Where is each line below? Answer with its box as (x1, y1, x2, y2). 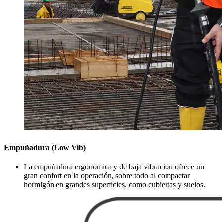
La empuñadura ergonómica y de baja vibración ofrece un (24, 162, 204, 171)
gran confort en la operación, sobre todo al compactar (24, 171, 190, 180)
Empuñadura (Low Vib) (4, 143, 86, 152)
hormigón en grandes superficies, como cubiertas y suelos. (24, 180, 205, 189)
